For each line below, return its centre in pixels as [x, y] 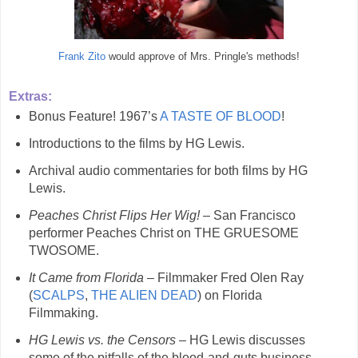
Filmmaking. [63, 312]
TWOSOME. [64, 250]
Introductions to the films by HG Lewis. [136, 144]
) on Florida [229, 295]
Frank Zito [82, 57]
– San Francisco [247, 215]
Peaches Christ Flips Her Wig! [114, 215]
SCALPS [58, 295]
